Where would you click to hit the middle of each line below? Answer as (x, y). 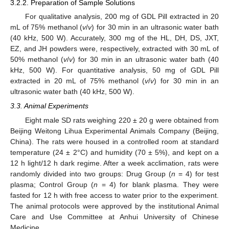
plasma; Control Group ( (52, 185)
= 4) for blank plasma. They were (158, 185)
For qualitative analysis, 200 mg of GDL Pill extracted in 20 (122, 17)
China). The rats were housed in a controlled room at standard (114, 142)
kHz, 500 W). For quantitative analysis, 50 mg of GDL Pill (114, 70)
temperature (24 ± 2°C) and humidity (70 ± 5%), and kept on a (114, 153)
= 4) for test (197, 174)
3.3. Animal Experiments (49, 106)
